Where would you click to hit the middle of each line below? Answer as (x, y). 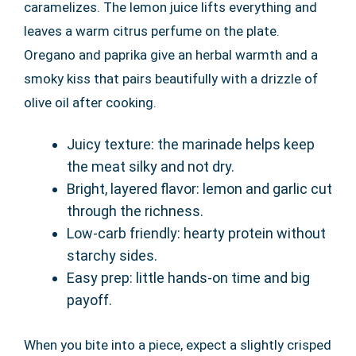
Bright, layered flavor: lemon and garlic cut (199, 189)
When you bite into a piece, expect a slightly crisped (178, 345)
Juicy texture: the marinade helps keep (191, 144)
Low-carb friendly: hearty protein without (196, 233)
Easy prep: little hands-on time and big (188, 278)
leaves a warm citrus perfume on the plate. (152, 31)
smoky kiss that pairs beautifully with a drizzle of (171, 79)
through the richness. (135, 211)
